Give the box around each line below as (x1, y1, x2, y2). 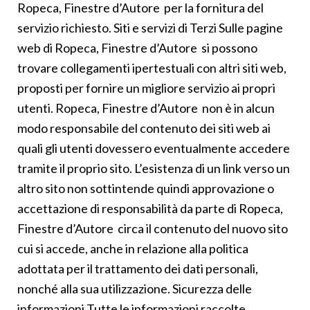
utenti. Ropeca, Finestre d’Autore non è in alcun (17, 100, 275, 116)
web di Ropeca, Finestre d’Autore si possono (17, 39, 257, 55)
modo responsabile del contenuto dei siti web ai (17, 120, 271, 136)
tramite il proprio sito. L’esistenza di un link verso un (17, 160, 290, 176)
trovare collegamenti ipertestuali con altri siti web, (17, 60, 286, 75)
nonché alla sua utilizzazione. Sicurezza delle (17, 280, 252, 296)
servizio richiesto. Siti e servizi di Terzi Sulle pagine (17, 19, 283, 35)
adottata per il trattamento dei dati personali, (17, 260, 258, 276)
